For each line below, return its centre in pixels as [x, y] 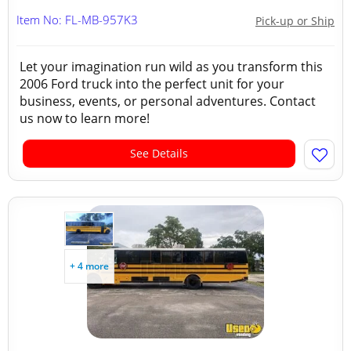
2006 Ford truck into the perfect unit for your [152, 84]
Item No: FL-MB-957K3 [77, 20]
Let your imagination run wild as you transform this [171, 67]
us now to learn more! [85, 118]
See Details [159, 153]
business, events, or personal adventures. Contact [168, 101]
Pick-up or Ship [295, 21]
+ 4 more [89, 266]
